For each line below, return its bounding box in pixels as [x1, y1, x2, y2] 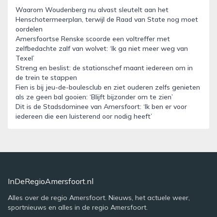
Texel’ [15, 54, 34, 62]
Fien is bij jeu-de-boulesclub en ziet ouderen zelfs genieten [15, 83, 200, 92]
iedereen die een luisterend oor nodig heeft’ [15, 112, 152, 121]
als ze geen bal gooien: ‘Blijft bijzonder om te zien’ [15, 93, 173, 101]
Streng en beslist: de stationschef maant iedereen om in [15, 63, 193, 72]
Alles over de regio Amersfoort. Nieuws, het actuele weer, [8, 193, 190, 202]
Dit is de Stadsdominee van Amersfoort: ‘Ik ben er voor [15, 102, 187, 111]
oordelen [15, 25, 43, 33]
